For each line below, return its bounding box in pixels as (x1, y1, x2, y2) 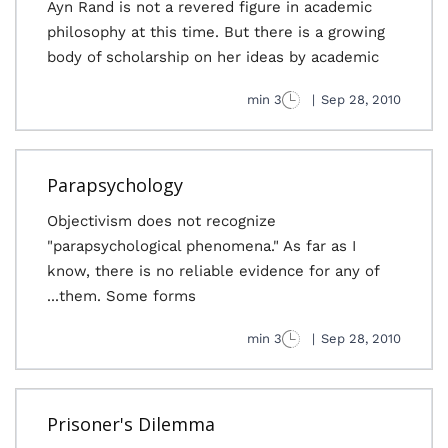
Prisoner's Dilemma (47, 412, 215, 436)
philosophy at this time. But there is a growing (47, 23, 385, 41)
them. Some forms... (59, 287, 196, 305)
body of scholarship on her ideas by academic (47, 48, 379, 66)
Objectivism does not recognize (47, 212, 276, 230)
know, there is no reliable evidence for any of (47, 262, 379, 280)
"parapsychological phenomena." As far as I (47, 237, 356, 255)
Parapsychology (47, 173, 183, 197)
